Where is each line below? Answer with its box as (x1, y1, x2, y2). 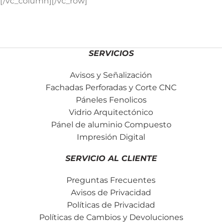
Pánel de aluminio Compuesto (51, 119, 171, 129)
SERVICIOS (88, 48, 134, 58)
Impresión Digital (77, 132, 145, 142)
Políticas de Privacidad (67, 200, 155, 210)
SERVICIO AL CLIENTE (65, 153, 157, 163)
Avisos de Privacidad (71, 187, 151, 197)
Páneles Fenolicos (75, 95, 147, 105)
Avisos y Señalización (70, 70, 152, 80)
